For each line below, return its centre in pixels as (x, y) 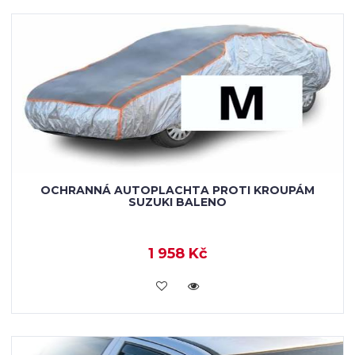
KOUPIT (177, 284)
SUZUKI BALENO (177, 202)
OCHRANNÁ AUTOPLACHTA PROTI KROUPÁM (177, 190)
